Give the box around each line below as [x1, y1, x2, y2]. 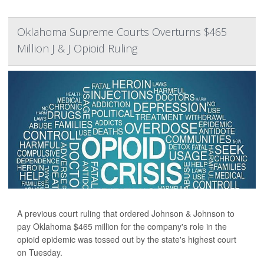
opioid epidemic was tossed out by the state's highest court [17, 233, 236, 246]
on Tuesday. [17, 246, 62, 259]
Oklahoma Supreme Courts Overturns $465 [17, 25, 227, 39]
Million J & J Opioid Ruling [17, 41, 137, 56]
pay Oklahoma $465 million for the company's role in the [17, 220, 227, 233]
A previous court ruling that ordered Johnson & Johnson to [17, 207, 235, 220]
